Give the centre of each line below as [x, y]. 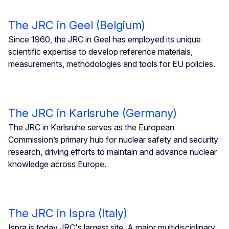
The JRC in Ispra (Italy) [68, 213]
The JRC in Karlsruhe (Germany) [93, 113]
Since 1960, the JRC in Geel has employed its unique [105, 39]
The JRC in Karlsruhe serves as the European [91, 127]
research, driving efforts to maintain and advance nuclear [112, 152]
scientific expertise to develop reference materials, [100, 51]
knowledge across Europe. [57, 164]
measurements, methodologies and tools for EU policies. [112, 64]
